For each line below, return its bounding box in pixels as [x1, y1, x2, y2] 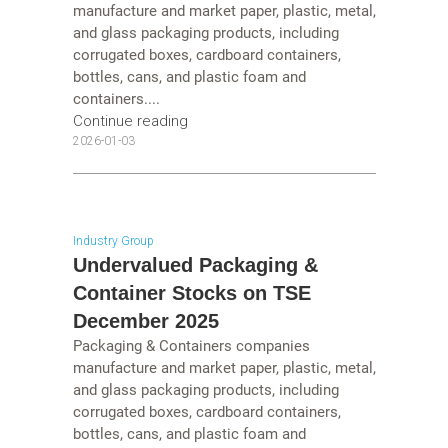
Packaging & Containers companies [72, 336, 310, 355]
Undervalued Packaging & [72, 253, 318, 276]
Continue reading [72, 112, 188, 131]
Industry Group [72, 233, 154, 248]
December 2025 [72, 309, 219, 332]
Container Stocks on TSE [72, 281, 311, 304]
